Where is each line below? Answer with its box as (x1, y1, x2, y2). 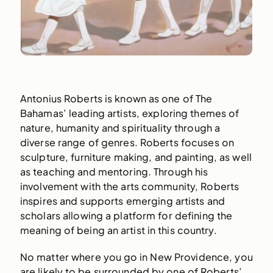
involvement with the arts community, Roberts (19, 180, 239, 193)
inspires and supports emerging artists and (19, 194, 225, 208)
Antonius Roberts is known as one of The (19, 92, 213, 105)
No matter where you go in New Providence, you (19, 250, 253, 263)
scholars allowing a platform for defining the (19, 209, 233, 222)
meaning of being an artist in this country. (19, 224, 217, 237)
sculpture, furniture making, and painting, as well (19, 151, 252, 164)
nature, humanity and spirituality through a (19, 121, 221, 135)
